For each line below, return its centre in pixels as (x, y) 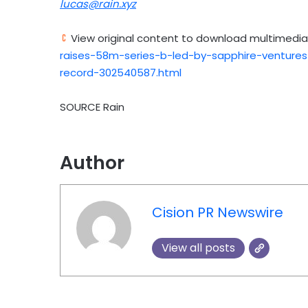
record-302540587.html (121, 72)
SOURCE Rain (92, 107)
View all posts (198, 247)
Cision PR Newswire (217, 212)
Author (92, 162)
